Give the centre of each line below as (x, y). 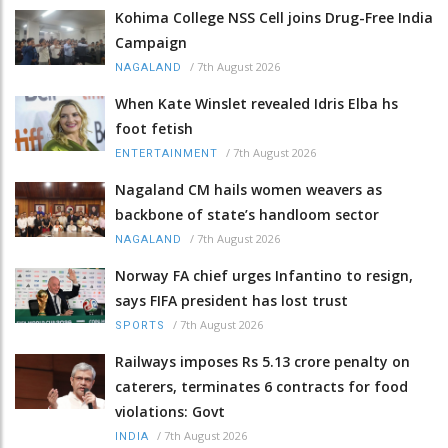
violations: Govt (170, 411)
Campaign (151, 42)
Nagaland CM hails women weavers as (248, 189)
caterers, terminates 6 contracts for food (261, 386)
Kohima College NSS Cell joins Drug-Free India (274, 17)
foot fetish (154, 128)
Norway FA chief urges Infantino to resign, (264, 275)
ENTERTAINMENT (166, 153)
